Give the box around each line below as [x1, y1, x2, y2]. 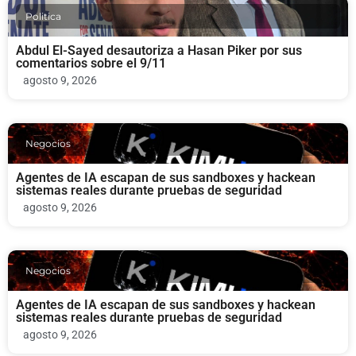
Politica [25, 10, 61, 22]
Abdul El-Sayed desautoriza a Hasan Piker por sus [16, 42, 302, 58]
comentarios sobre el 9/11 [16, 55, 166, 71]
